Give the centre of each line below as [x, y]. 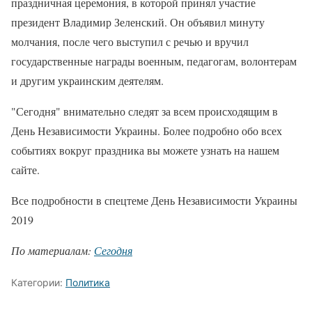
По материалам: [53, 250]
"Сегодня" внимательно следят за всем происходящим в [145, 111]
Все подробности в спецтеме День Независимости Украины [154, 200]
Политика [88, 282]
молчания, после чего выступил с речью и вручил [130, 41]
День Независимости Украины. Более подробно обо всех [147, 131]
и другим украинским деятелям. [87, 80]
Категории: [38, 282]
